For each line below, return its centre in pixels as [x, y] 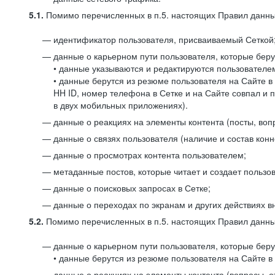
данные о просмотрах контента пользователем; [150, 155]
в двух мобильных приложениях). [121, 105]
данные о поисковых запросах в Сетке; [132, 188]
